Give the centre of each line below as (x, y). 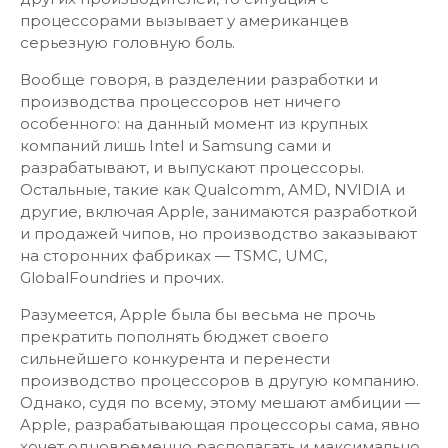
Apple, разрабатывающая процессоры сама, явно (220, 424)
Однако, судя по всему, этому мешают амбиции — (220, 402)
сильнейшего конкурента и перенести (175, 358)
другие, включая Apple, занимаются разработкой (218, 211)
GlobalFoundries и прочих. (122, 277)
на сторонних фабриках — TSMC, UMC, (173, 255)
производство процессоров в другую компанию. (219, 380)
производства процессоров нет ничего (180, 101)
